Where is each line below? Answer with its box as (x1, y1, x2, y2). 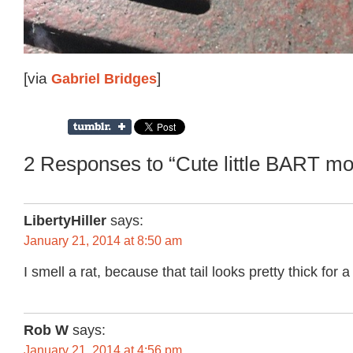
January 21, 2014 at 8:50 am (24, 233, 182, 247)
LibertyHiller (24, 212, 106, 229)
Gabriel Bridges (51, 70, 157, 87)
